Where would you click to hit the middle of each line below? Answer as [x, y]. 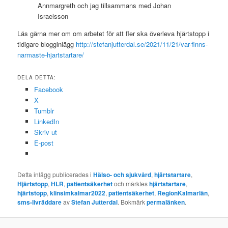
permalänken [166, 202]
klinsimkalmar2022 [78, 193]
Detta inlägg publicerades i [55, 174]
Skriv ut [45, 132]
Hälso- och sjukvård [122, 174]
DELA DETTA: [37, 78]
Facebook [48, 90]
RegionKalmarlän [183, 193]
